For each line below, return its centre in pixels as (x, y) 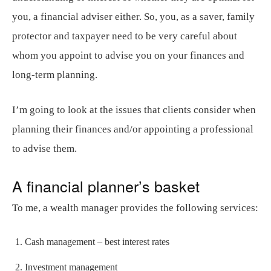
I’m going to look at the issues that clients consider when (134, 109)
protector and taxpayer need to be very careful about (125, 36)
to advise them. (44, 148)
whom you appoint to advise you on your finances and (128, 55)
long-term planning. (55, 74)
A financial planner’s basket (106, 185)
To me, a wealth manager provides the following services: (135, 207)
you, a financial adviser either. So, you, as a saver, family (133, 16)
